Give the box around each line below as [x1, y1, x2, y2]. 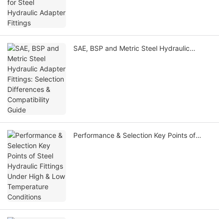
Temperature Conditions [73, 152, 150, 160]
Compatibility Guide [73, 65, 136, 73]
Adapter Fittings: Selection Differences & [73, 54, 203, 63]
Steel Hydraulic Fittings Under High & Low [73, 141, 207, 150]
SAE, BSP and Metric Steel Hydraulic [73, 44, 190, 53]
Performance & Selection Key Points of [73, 131, 196, 140]
